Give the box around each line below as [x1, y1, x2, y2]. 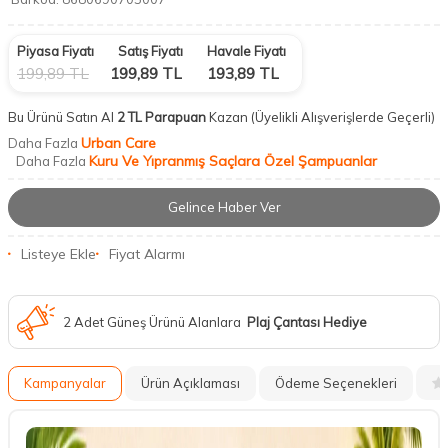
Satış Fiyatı [118, 43, 183, 59]
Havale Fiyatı [207, 43, 286, 59]
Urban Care [81, 134, 156, 152]
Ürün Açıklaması [141, 374, 240, 391]
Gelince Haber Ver [167, 199, 281, 216]
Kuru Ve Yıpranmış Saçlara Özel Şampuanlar [89, 152, 377, 170]
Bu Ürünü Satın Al [8, 109, 114, 125]
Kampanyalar [24, 374, 106, 391]
